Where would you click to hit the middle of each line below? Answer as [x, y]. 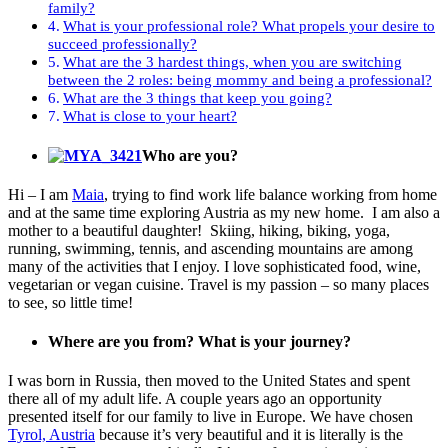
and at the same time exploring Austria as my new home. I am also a [224, 212]
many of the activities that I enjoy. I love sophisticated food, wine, [214, 266]
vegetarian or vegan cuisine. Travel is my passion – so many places [218, 284]
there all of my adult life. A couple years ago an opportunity [195, 399]
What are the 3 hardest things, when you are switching [233, 62]
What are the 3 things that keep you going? [198, 98]
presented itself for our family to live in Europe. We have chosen [210, 417]
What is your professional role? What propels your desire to [249, 26]
